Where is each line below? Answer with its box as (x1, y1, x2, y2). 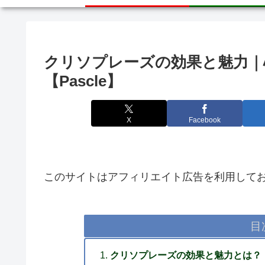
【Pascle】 (44, 72, 122, 90)
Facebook (189, 115, 221, 124)
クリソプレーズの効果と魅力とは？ (110, 250, 262, 261)
